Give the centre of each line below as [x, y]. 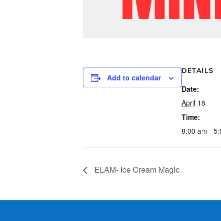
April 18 [193, 103]
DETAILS [198, 71]
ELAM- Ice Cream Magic [136, 170]
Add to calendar [134, 77]
